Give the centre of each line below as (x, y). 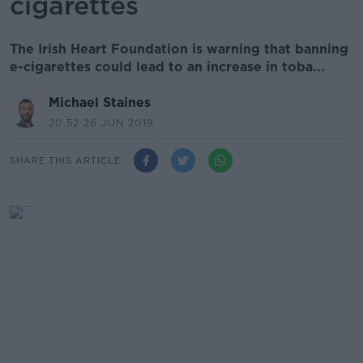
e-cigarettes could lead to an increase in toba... (167, 67)
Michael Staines (100, 102)
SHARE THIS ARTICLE (65, 160)
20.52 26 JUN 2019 (101, 123)
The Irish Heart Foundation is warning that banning (179, 49)
